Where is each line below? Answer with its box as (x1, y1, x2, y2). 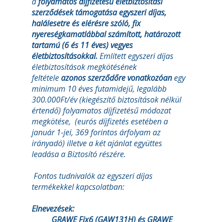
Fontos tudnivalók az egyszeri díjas (32, 170, 153, 181)
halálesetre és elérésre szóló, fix (32, 18, 141, 29)
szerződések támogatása (32, 7, 117, 18)
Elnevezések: (32, 203, 175, 214)
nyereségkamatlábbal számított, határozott (32, 29, 180, 40)
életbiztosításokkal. (32, 51, 100, 61)
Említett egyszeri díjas (100, 51, 173, 61)
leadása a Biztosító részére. (32, 149, 126, 160)
